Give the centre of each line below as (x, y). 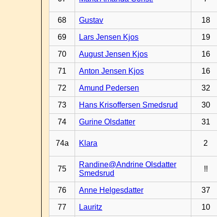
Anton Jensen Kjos (112, 71)
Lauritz (91, 207)
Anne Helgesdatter (111, 190)
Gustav (91, 20)
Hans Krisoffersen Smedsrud (129, 105)
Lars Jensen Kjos (109, 37)
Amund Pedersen (109, 88)
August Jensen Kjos (114, 54)
